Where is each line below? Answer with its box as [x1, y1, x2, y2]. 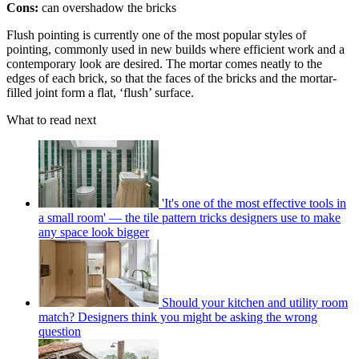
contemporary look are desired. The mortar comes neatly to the [6, 57, 322, 71]
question [38, 325, 81, 339]
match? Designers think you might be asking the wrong [38, 310, 317, 325]
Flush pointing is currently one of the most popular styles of [6, 28, 306, 42]
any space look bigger [38, 225, 149, 240]
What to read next [6, 113, 96, 127]
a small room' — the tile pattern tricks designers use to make [38, 211, 341, 225]
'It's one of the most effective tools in [162, 196, 346, 211]
